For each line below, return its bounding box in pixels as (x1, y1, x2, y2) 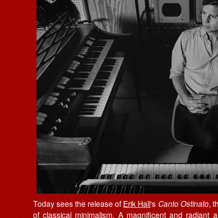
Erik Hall (123, 198, 151, 209)
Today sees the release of (33, 198, 124, 209)
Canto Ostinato (158, 198, 209, 209)
